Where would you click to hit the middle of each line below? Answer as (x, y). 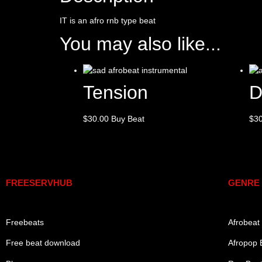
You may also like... (140, 44)
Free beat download (43, 243)
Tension (116, 93)
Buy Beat (128, 119)
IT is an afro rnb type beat (108, 20)
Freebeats (25, 223)
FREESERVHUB (39, 183)
